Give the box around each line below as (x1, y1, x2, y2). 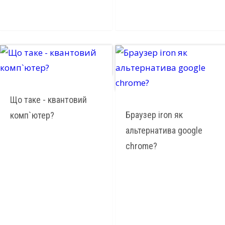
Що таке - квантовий (10, 94, 87, 105)
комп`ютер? (10, 109, 54, 121)
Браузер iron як (125, 109, 183, 120)
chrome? (125, 140, 157, 151)
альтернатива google (125, 125, 202, 136)
